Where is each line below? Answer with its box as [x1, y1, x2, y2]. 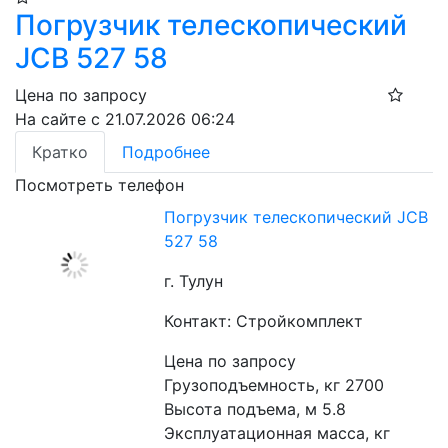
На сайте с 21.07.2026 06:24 [15, 109, 235, 130]
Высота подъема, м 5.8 [164, 399, 347, 420]
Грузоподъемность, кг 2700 [164, 375, 385, 396]
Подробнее [122, 142, 210, 163]
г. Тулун [164, 271, 224, 292]
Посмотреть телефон [15, 175, 184, 196]
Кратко [32, 142, 88, 163]
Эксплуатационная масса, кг [164, 423, 391, 444]
